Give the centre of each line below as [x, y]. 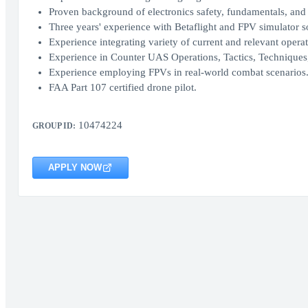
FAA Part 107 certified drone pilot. [122, 87]
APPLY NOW [75, 167]
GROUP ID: [54, 126]
